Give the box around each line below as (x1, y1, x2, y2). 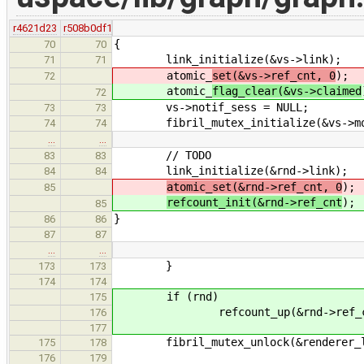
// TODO (114, 148, 211, 162)
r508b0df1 (63, 21, 113, 34)
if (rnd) (115, 289, 219, 303)
